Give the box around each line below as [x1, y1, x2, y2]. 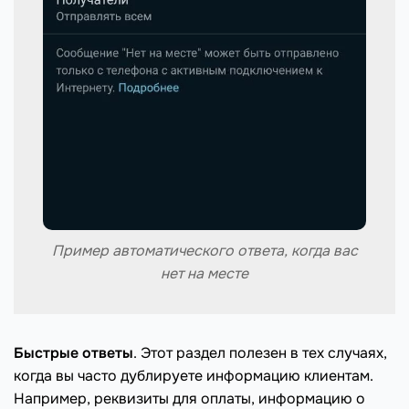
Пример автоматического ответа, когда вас [51, 240, 358, 260]
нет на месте [161, 263, 248, 283]
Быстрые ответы [14, 342, 133, 362]
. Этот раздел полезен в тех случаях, [133, 342, 387, 362]
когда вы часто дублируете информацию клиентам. [14, 365, 373, 385]
